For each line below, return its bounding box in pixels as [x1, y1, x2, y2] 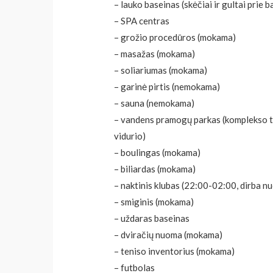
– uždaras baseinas [114, 213, 190, 224]
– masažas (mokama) [114, 48, 196, 60]
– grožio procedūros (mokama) [114, 32, 236, 43]
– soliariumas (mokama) [114, 65, 208, 76]
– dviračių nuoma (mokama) [114, 229, 223, 241]
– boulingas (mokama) [114, 147, 201, 158]
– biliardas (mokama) [114, 163, 196, 175]
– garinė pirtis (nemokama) [114, 81, 221, 93]
